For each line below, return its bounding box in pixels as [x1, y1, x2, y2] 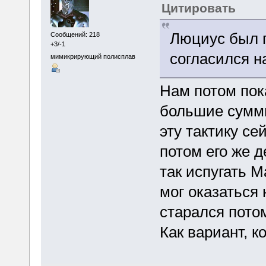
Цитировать [161, 1, 236, 15]
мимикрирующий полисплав [50, 53, 135, 61]
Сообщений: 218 [50, 30, 100, 38]
